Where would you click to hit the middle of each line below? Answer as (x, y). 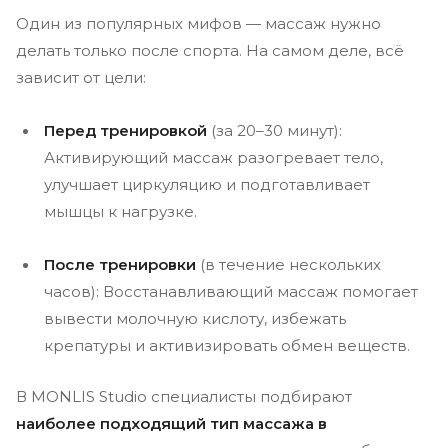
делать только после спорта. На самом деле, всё (210, 50)
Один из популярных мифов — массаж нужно (198, 23)
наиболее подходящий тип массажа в (171, 423)
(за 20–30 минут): (274, 130)
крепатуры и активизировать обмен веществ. (227, 345)
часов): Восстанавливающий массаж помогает (231, 291)
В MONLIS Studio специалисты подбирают (184, 396)
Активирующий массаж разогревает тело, (213, 157)
